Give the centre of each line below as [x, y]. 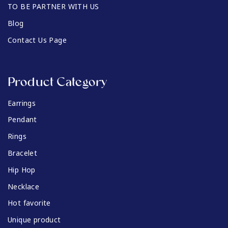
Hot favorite [29, 204]
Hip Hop [22, 170]
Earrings [22, 103]
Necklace [24, 187]
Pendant [22, 120]
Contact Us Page [37, 40]
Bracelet [23, 153]
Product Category [58, 82]
